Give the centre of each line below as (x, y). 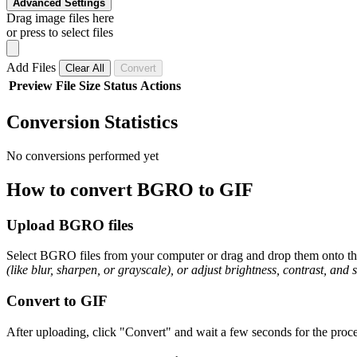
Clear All (85, 68)
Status (120, 85)
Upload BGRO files (70, 225)
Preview (31, 85)
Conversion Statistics (92, 122)
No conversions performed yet (82, 155)
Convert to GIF (57, 300)
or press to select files (60, 32)
